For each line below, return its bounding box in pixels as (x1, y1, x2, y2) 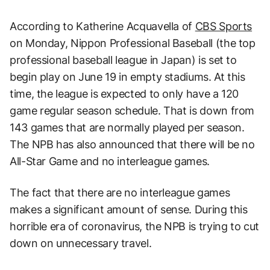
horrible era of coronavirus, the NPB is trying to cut (10, 220, 259, 233)
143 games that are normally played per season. (10, 121, 245, 134)
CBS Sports (195, 20, 253, 33)
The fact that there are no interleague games (10, 186, 230, 199)
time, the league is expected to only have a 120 (10, 87, 239, 101)
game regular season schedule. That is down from (10, 104, 255, 118)
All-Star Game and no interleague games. (10, 155, 210, 168)
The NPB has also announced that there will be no (10, 138, 255, 151)
